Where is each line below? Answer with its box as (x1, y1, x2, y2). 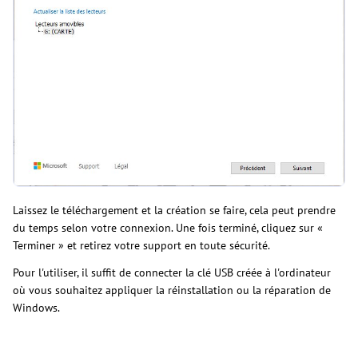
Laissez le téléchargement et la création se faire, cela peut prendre (13, 202, 336, 217)
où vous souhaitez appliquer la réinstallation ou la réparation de (13, 282, 331, 297)
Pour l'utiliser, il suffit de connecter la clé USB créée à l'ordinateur (13, 265, 331, 280)
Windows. (13, 300, 60, 315)
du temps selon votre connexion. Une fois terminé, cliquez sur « (13, 220, 323, 235)
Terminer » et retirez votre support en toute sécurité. (13, 237, 270, 253)
